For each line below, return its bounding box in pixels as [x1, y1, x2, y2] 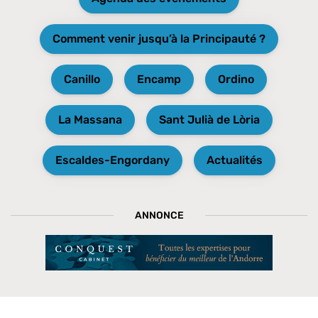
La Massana [57, 112, 122, 126]
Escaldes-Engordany [55, 153, 170, 167]
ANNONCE [134, 209, 184, 221]
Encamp [136, 72, 181, 86]
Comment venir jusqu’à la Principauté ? [52, 31, 265, 45]
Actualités [206, 153, 263, 167]
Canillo [63, 72, 100, 86]
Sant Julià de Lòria [158, 112, 260, 126]
